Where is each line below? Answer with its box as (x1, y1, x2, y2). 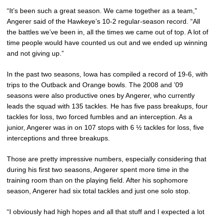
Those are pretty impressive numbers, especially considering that (7, 155, 206, 163)
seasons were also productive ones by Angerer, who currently (7, 91, 195, 99)
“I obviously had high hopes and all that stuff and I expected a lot (7, 207, 204, 216)
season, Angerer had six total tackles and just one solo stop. (7, 186, 190, 195)
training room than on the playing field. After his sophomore (7, 176, 188, 184)
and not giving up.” (7, 49, 64, 57)
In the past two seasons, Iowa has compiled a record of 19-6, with (7, 70, 208, 78)
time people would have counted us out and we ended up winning (7, 38, 207, 46)
